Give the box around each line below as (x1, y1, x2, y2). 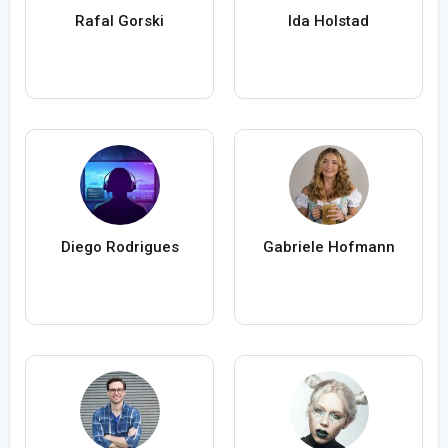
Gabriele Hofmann (262, 238, 395, 257)
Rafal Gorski (75, 12, 164, 31)
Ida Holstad (288, 12, 369, 31)
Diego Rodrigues (60, 238, 179, 257)
